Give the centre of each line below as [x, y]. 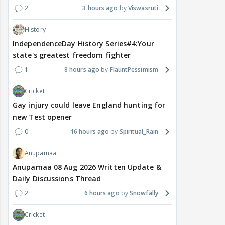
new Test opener [42, 117]
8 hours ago [82, 70]
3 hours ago [100, 8]
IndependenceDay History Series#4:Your [83, 44]
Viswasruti [143, 8]
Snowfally [144, 193]
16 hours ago [90, 132]
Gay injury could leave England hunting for [89, 105]
